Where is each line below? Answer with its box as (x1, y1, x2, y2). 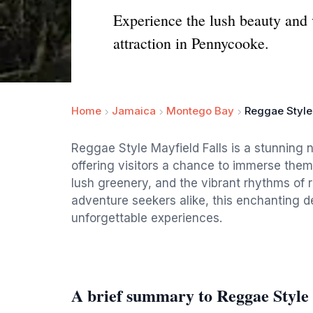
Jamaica (112, 104, 156, 117)
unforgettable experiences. (71, 211, 222, 225)
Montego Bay (166, 104, 234, 117)
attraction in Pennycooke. (113, 33, 269, 53)
